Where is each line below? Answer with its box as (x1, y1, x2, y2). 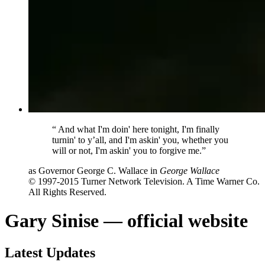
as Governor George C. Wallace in (28, 165, 160, 176)
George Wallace (160, 165, 219, 176)
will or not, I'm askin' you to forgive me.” (52, 145, 206, 156)
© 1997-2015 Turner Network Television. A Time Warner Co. (28, 176, 260, 186)
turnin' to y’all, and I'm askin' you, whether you (52, 134, 228, 145)
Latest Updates (5, 244, 95, 260)
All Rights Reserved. (28, 186, 106, 197)
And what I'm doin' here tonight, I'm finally (56, 124, 219, 134)
